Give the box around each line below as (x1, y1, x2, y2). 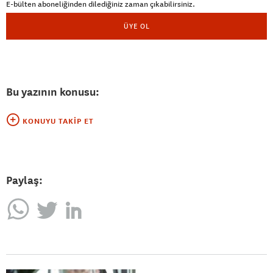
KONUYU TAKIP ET (23, 116, 94, 126)
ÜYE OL (123, 21, 150, 30)
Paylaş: (6, 172, 43, 187)
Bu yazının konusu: (6, 84, 99, 99)
